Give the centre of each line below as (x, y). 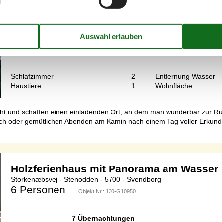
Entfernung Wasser (185, 77)
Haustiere (26, 86)
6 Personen (38, 190)
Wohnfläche (174, 86)
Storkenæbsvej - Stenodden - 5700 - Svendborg (86, 180)
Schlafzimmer (32, 77)
